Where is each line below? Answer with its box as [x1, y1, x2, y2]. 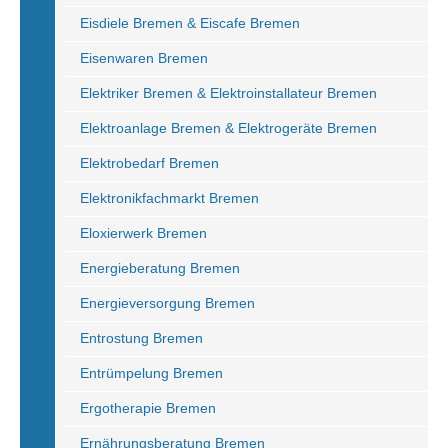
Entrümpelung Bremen [80, 365, 223, 381]
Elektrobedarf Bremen [80, 155, 219, 171]
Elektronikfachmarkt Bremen [80, 190, 259, 206]
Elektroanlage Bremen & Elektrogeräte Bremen [80, 120, 377, 136]
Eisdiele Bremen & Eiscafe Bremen [80, 15, 300, 31]
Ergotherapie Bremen [80, 400, 216, 416]
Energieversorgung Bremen [80, 295, 255, 311]
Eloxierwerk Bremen [80, 225, 207, 241]
